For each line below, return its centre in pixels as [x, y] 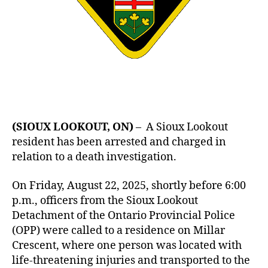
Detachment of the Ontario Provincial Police [124, 215]
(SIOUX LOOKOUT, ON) [74, 127]
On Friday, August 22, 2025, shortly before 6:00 [129, 185]
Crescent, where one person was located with [127, 245]
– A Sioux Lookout [182, 127]
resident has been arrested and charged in [119, 142]
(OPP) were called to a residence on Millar [118, 230]
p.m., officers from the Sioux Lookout [105, 200]
